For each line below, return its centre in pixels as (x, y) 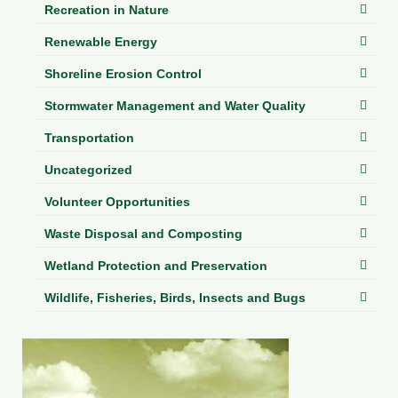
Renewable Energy (101, 41)
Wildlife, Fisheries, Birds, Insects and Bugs (175, 297)
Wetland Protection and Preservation (156, 265)
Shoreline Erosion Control (123, 73)
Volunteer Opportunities (117, 201)
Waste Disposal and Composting (143, 233)
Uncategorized (88, 169)
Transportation (89, 137)
